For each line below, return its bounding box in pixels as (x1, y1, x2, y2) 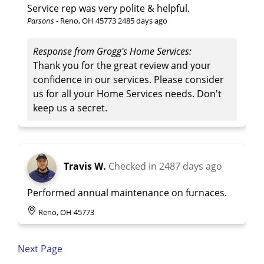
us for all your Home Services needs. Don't (33, 87, 222, 100)
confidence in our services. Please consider (33, 72, 224, 86)
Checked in (108, 159, 159, 173)
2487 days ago (159, 159, 222, 173)
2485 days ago (118, 15, 167, 26)
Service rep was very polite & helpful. (27, 1, 190, 15)
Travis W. (64, 159, 106, 173)
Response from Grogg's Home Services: (33, 44, 192, 58)
